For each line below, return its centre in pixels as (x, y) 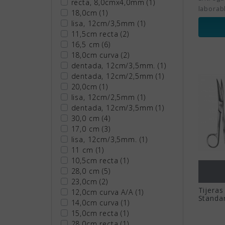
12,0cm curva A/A (103, 192)
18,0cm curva (96, 55)
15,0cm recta (96, 213)
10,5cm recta (96, 160)
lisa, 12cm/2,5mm (104, 97)
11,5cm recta (96, 34)
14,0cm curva (96, 202)
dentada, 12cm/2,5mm (114, 76)
